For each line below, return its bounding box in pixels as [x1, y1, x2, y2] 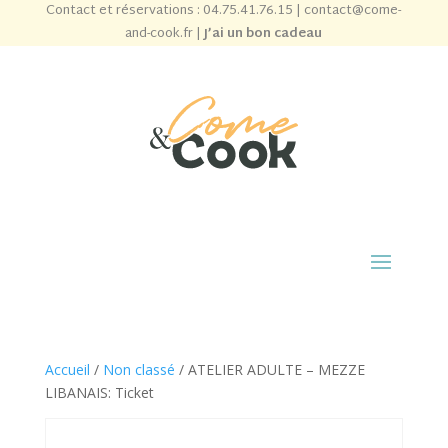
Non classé [102, 360, 175, 379]
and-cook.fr [125, 22, 194, 46]
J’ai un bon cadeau [204, 22, 323, 46]
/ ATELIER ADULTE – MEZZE [174, 360, 365, 379]
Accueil [44, 360, 90, 379]
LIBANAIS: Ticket [44, 383, 154, 402]
